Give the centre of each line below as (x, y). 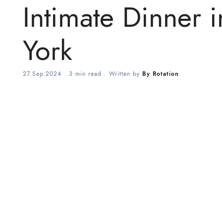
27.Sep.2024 (42, 74)
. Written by (122, 74)
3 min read (85, 74)
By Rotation (161, 74)
